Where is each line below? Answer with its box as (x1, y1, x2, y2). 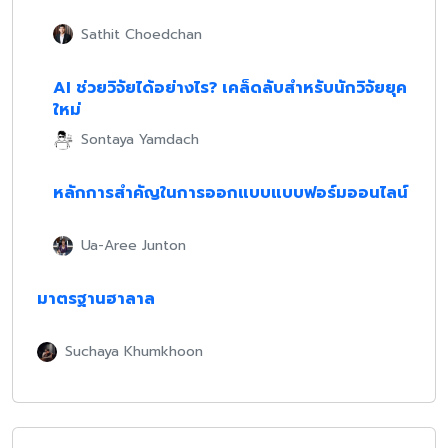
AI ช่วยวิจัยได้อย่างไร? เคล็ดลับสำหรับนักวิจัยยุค (53, 75, 407, 100)
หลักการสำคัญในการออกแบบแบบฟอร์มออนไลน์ (53, 181, 408, 206)
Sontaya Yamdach (81, 129, 199, 151)
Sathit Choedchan (81, 23, 202, 45)
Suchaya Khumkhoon (65, 341, 203, 363)
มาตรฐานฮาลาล (37, 287, 155, 312)
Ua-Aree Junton (81, 235, 186, 257)
